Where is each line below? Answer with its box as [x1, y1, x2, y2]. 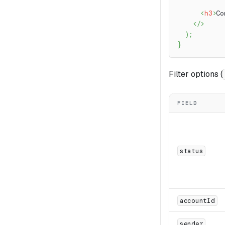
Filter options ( [169, 68, 222, 79]
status [180, 146, 203, 155]
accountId [180, 196, 215, 205]
